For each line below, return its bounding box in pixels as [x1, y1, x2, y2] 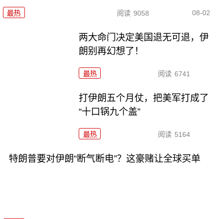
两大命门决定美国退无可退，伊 [79, 32, 209, 43]
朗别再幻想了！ [79, 45, 144, 56]
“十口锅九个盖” [79, 106, 141, 117]
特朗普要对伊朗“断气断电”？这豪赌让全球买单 [8, 153, 200, 164]
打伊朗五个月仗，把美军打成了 [79, 92, 209, 103]
